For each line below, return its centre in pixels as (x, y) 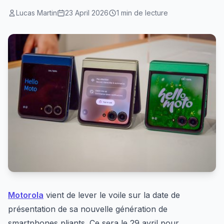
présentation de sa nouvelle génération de (88, 209)
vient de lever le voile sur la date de (112, 195)
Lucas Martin (36, 13)
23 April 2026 (87, 13)
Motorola (26, 195)
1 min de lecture (142, 13)
